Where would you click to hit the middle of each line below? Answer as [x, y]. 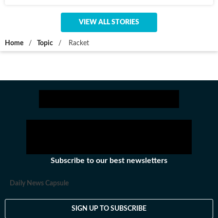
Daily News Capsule [39, 183]
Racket [78, 43]
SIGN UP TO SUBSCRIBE [109, 209]
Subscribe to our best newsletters [109, 161]
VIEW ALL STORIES [109, 22]
